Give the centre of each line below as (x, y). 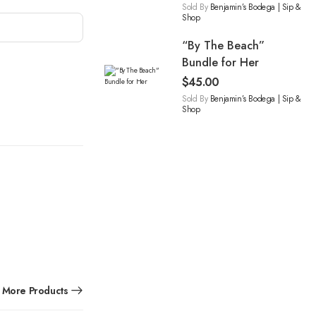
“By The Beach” (223, 46)
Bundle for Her (220, 63)
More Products (35, 291)
